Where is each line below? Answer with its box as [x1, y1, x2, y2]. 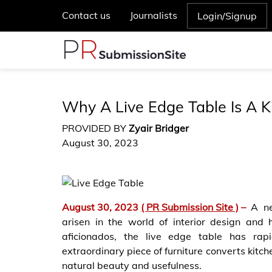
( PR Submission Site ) [141, 200, 239, 213]
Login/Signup [197, 10, 257, 22]
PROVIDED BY [62, 122, 129, 134]
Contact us [62, 9, 110, 21]
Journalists [130, 9, 177, 21]
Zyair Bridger [129, 122, 189, 134]
